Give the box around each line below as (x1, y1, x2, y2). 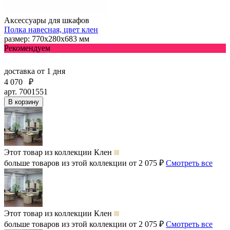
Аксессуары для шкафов (4, 15, 89, 25)
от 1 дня (37, 66, 65, 75)
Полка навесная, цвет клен (4, 25, 98, 34)
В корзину (8, 98, 39, 106)
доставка (4, 66, 37, 75)
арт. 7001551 (4, 87, 48, 96)
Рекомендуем (4, 43, 50, 52)
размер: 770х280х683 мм (4, 34, 89, 43)
